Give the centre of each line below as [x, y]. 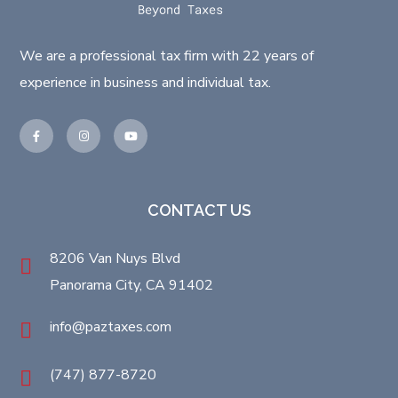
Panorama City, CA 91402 [132, 286]
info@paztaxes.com [111, 327]
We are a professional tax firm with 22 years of [167, 56]
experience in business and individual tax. [146, 83]
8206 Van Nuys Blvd [115, 259]
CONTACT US [199, 211]
